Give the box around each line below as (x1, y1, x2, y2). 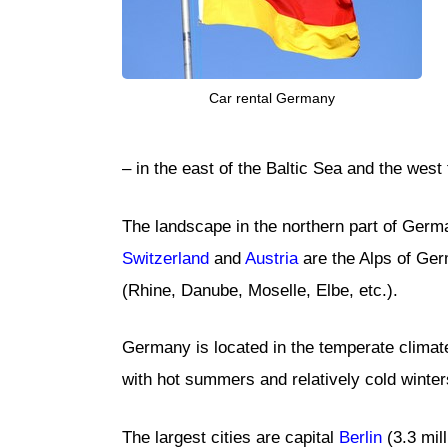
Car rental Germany (209, 90, 335, 107)
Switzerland (122, 248, 209, 268)
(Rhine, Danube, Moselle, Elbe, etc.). (122, 280, 398, 300)
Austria (245, 248, 298, 268)
